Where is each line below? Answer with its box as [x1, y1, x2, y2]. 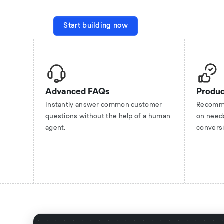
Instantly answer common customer [45, 101, 162, 109]
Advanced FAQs [45, 87, 110, 96]
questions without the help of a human [45, 113, 171, 120]
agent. [45, 124, 66, 132]
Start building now [63, 22, 128, 30]
